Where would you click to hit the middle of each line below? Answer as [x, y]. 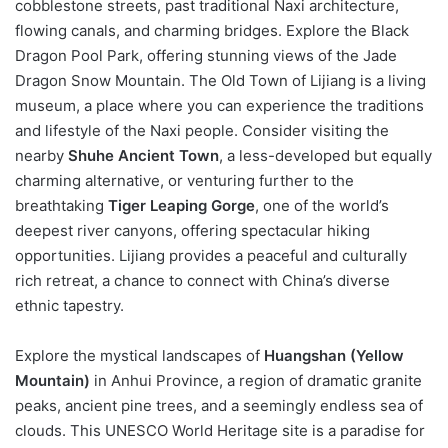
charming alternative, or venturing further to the [184, 180]
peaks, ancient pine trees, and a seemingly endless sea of [219, 405]
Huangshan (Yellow [334, 355]
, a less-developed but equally [325, 155]
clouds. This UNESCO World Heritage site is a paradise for [220, 430]
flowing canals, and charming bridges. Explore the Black [212, 30]
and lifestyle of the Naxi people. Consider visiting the [202, 130]
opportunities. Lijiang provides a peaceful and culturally [211, 255]
